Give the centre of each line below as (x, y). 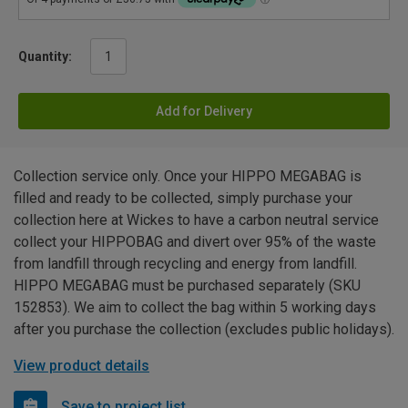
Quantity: (45, 56)
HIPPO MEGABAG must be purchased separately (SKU (187, 285)
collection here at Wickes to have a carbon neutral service (196, 219)
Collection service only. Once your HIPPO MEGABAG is (188, 176)
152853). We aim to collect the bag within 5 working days (195, 307)
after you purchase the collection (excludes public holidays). (204, 329)
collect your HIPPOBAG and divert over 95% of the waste (195, 241)
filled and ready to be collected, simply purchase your (183, 198)
